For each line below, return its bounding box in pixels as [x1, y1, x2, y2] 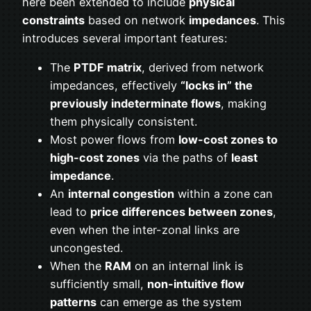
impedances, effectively [50, 78, 180, 93]
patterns [50, 295, 96, 310]
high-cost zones [50, 151, 140, 165]
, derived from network [142, 60, 264, 75]
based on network [85, 12, 189, 27]
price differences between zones [90, 205, 273, 219]
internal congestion [68, 187, 174, 201]
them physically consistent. [50, 115, 197, 129]
